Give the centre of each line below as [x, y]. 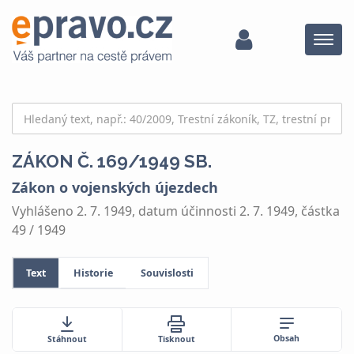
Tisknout [176, 339]
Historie [93, 273]
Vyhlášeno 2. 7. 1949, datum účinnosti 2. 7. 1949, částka [176, 211]
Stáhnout [67, 339]
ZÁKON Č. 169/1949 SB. [112, 161]
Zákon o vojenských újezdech [115, 187]
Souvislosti [167, 273]
